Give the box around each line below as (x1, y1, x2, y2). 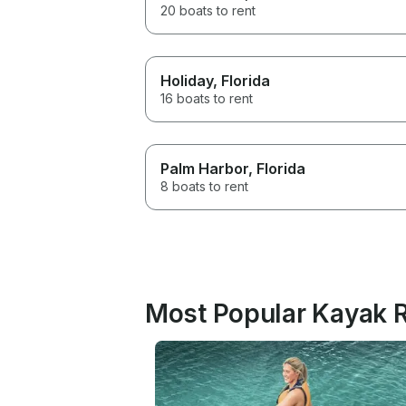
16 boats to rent (160, 90, 253, 106)
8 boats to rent (160, 178, 248, 194)
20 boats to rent (160, 2, 256, 18)
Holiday (160, 71, 213, 90)
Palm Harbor (160, 159, 248, 178)
